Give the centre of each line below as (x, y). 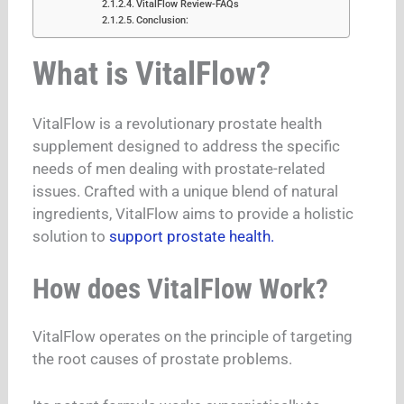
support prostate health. (192, 236)
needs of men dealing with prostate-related (179, 168)
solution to (71, 236)
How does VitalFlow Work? (181, 289)
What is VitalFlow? (152, 73)
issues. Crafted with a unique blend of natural (186, 191)
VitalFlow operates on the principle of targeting (193, 337)
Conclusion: (163, 20)
